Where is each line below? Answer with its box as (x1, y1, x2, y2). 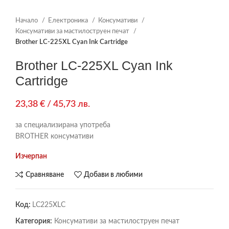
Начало (15, 17, 39, 24)
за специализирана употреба (15, 122, 110, 129)
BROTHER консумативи (15, 133, 94, 140)
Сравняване (25, 171, 64, 178)
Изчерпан (15, 153, 47, 160)
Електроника (48, 17, 89, 24)
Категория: (15, 218, 52, 225)
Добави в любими (84, 171, 143, 178)
